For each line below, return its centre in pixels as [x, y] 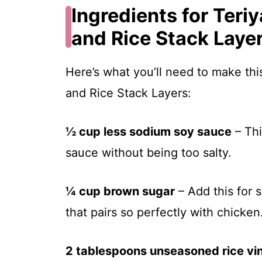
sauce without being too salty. [149, 153]
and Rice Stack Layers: [128, 93]
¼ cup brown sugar [120, 192]
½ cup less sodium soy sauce [149, 132]
